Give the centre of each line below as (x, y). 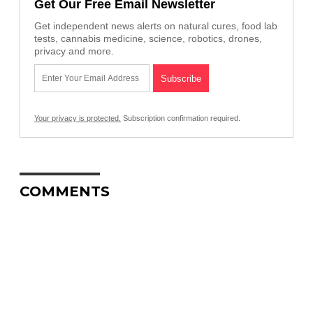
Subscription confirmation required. (181, 118)
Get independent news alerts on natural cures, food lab (156, 26)
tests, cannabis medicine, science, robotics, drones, (148, 39)
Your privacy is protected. (78, 118)
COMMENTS (65, 192)
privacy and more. (74, 51)
